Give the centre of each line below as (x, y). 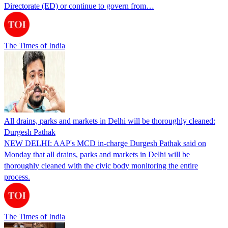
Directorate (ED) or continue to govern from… (79, 6)
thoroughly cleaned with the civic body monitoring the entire (101, 165)
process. (17, 177)
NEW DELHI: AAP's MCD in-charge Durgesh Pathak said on (105, 143)
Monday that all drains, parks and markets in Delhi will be (97, 154)
